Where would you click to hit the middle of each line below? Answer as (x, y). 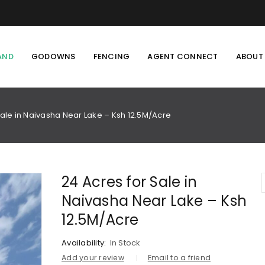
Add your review (93, 258)
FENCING (112, 56)
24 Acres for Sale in (129, 182)
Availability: (84, 243)
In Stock (125, 243)
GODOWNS (53, 56)
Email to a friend (179, 258)
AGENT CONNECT (183, 56)
